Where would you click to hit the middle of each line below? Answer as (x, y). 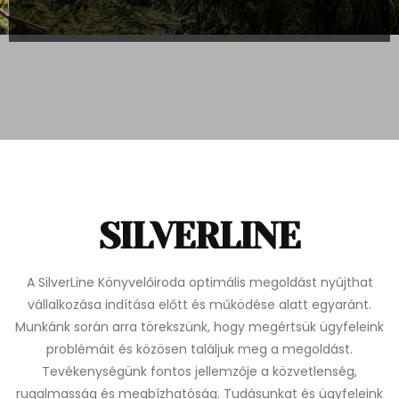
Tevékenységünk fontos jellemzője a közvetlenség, (199, 371)
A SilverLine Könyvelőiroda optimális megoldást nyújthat (199, 282)
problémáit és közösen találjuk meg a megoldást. (199, 349)
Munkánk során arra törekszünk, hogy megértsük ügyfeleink (199, 327)
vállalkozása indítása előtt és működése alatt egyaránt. (199, 305)
